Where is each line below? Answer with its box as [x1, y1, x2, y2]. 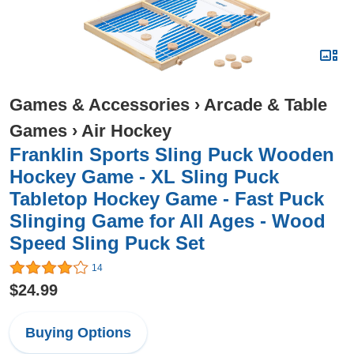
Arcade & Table [204, 95, 327, 115]
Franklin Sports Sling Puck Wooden [9, 144, 334, 165]
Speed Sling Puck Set [9, 232, 205, 254]
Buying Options [25, 325, 131, 341]
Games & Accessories [9, 95, 190, 115]
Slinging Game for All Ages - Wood [9, 210, 326, 232]
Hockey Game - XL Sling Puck [9, 166, 279, 187]
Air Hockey [81, 121, 171, 141]
